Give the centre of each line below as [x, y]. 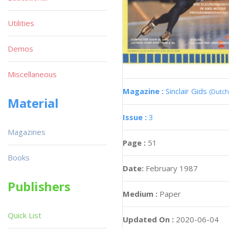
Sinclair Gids [187, 91]
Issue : [136, 117]
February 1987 [172, 168]
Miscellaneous [32, 74]
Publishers [39, 186]
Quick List [25, 215]
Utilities [21, 23]
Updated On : [148, 220]
